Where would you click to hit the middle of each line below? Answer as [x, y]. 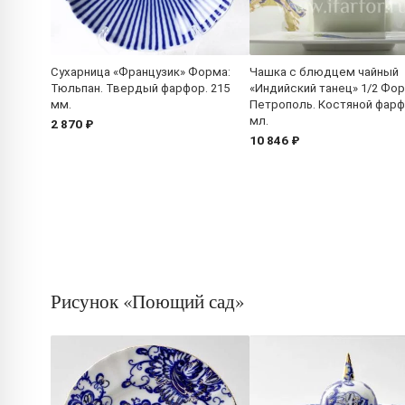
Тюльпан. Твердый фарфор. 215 [140, 89]
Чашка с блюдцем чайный [324, 72]
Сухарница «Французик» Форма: [141, 72]
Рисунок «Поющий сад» [147, 301]
